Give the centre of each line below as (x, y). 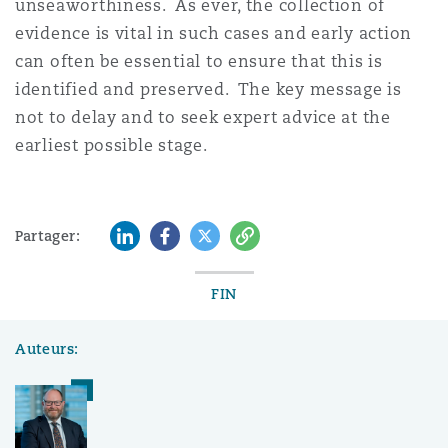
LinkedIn (141, 233)
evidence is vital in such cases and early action (214, 34)
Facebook (187, 233)
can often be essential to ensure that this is (199, 62)
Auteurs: (47, 349)
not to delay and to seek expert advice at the (203, 118)
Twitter (216, 233)
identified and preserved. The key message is (208, 90)
